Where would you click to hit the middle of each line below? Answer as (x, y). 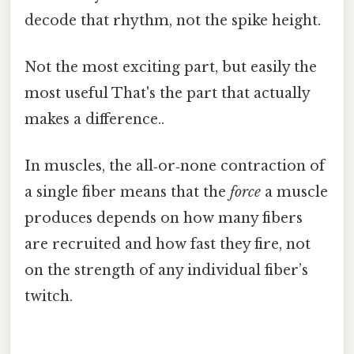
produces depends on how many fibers (164, 218)
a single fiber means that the (127, 192)
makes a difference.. (94, 119)
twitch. (49, 297)
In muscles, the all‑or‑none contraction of (175, 166)
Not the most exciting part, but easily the (171, 67)
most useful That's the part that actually (167, 93)
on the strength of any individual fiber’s (166, 271)
